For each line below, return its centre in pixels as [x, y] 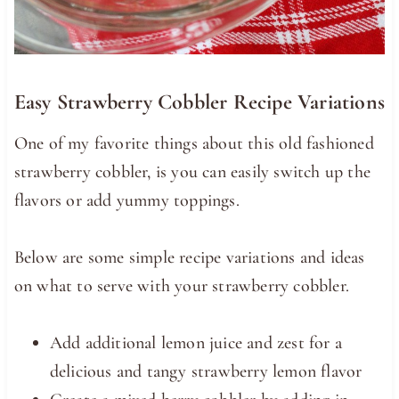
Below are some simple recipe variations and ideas [189, 257]
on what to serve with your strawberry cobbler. [182, 285]
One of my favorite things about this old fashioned [194, 143]
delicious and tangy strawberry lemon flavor [206, 371]
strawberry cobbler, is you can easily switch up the [192, 171]
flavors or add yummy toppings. [126, 200]
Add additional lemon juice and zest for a [196, 342]
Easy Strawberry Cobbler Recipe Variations [199, 102]
